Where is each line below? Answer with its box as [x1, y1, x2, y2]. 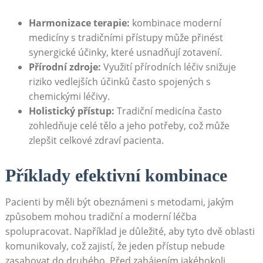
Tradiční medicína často [114, 104, 222, 118]
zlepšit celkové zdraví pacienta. [28, 134, 164, 147]
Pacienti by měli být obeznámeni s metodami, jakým [5, 195, 234, 208]
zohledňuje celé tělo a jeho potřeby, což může [28, 119, 230, 133]
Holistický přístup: [28, 104, 114, 118]
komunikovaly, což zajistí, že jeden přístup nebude [5, 239, 225, 252]
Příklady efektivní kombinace [5, 165, 227, 185]
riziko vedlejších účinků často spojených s [28, 75, 211, 89]
